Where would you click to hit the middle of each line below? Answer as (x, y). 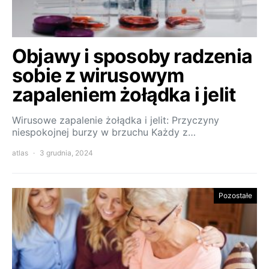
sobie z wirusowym (98, 76)
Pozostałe (235, 196)
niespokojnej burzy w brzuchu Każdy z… (104, 132)
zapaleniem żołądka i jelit (124, 95)
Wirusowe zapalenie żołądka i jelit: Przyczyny (116, 120)
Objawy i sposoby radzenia (132, 56)
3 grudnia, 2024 (66, 153)
